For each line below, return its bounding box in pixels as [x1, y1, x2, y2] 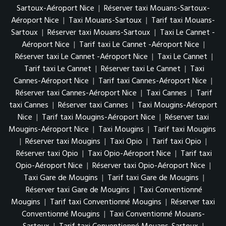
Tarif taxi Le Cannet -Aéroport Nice [79, 38, 199, 52]
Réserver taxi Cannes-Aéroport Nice [16, 87, 137, 100]
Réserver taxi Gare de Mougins [26, 184, 130, 197]
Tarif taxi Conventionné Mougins [50, 196, 161, 209]
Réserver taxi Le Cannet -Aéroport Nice [15, 50, 148, 64]
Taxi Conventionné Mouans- [109, 208, 205, 221]
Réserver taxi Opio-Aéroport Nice [92, 159, 205, 173]
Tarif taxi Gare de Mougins [107, 172, 199, 185]
